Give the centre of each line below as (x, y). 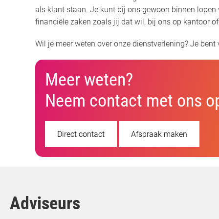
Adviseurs (45, 203)
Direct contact (81, 134)
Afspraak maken (159, 134)
